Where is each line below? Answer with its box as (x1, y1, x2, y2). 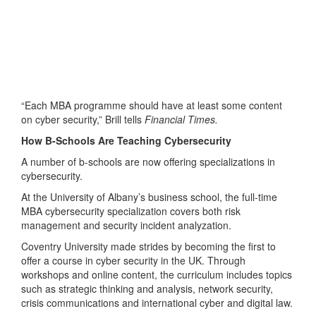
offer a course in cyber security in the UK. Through (21, 253, 245, 267)
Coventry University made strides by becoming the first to (21, 238, 276, 253)
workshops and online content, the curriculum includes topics (21, 267, 292, 281)
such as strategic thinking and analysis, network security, (21, 281, 273, 296)
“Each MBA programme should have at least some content (21, 97, 282, 112)
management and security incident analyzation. (21, 217, 231, 232)
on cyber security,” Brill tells (21, 111, 145, 126)
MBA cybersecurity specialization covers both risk (21, 203, 241, 218)
